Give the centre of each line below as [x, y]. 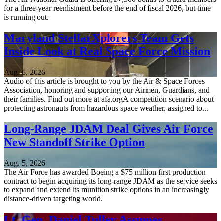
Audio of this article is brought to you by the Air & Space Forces [104, 81]
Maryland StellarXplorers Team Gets [99, 38]
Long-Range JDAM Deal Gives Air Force [109, 129]
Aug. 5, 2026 [25, 163]
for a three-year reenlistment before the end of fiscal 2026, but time [107, 8]
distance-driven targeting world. [53, 198]
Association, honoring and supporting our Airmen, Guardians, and [107, 90]
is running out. [26, 17]
